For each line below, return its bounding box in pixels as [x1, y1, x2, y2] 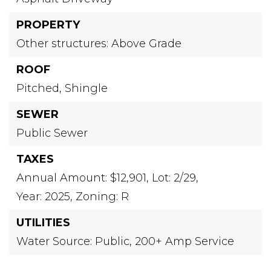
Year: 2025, [16, 189, 73, 203]
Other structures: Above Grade [16, 36, 181, 50]
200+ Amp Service [135, 234, 234, 248]
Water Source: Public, [16, 234, 132, 248]
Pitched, [16, 81, 62, 95]
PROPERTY [16, 18, 80, 31]
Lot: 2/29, [152, 171, 198, 184]
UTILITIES [16, 215, 70, 229]
